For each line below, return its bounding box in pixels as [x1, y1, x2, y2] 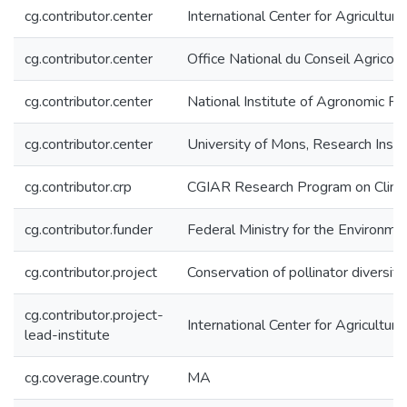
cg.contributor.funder [25, 220, 153, 240]
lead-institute [25, 325, 110, 345]
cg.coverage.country [25, 368, 149, 388]
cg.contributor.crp [25, 177, 132, 197]
